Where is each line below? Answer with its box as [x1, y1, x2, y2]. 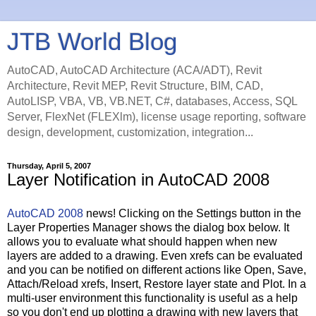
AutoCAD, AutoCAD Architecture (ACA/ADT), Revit [7, 64, 262, 76]
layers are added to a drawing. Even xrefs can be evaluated [7, 249, 303, 262]
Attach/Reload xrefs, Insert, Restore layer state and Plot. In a [7, 277, 306, 290]
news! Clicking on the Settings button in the [83, 207, 301, 219]
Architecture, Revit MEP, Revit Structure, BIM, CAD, [7, 80, 263, 92]
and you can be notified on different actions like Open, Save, [7, 263, 306, 276]
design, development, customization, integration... [7, 126, 253, 138]
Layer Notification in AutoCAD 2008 [7, 170, 269, 189]
